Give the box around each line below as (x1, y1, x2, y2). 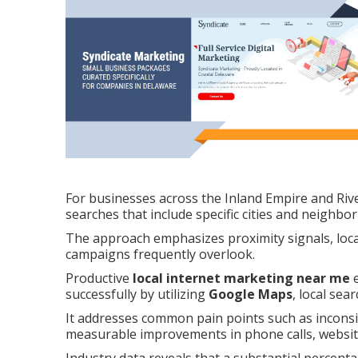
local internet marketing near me (133, 269, 350, 288)
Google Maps (209, 285, 292, 304)
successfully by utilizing (66, 285, 209, 304)
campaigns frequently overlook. (66, 245, 255, 264)
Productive (66, 269, 133, 288)
